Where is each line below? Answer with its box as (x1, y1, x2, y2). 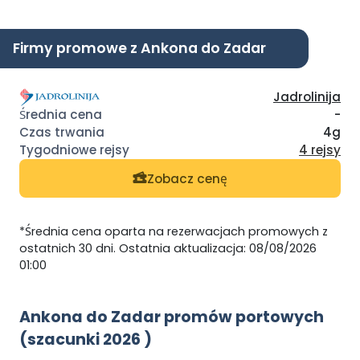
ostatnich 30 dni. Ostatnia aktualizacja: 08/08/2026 (19, 240, 317, 257)
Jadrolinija (273, 88, 341, 105)
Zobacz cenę (147, 170, 227, 187)
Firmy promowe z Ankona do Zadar (13, 38, 266, 58)
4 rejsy (299, 141, 341, 159)
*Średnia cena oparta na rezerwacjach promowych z (19, 223, 328, 240)
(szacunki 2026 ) (19, 329, 152, 351)
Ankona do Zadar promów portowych (19, 306, 324, 329)
